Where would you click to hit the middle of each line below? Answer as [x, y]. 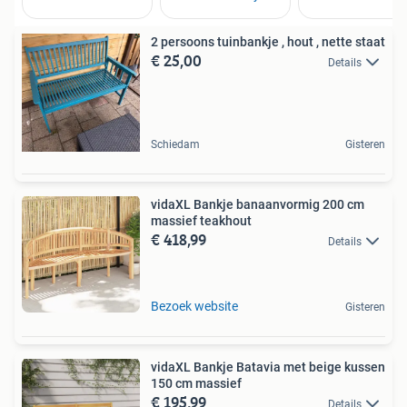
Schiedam [175, 145]
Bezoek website [194, 307]
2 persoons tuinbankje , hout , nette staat [268, 42]
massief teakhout [201, 221]
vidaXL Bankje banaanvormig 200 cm [258, 205]
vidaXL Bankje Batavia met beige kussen [268, 367]
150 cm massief [196, 384]
